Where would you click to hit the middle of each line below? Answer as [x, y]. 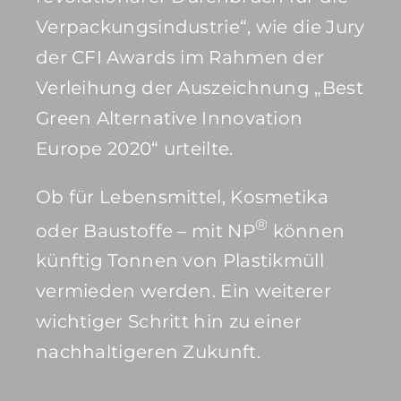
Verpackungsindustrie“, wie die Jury [200, 26]
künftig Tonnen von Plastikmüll [179, 261]
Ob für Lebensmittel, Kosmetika [182, 196]
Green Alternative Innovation [169, 118]
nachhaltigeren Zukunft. [148, 352]
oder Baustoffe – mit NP [145, 230]
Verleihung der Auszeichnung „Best [199, 87]
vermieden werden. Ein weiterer [183, 291]
